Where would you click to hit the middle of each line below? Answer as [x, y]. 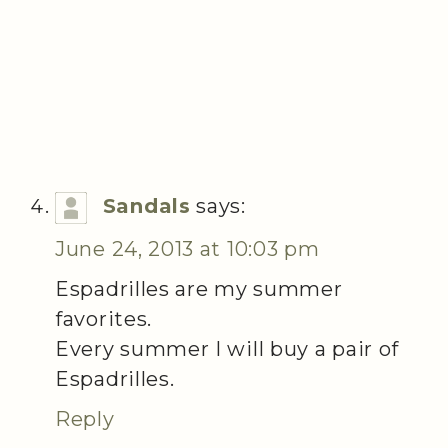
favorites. [103, 318]
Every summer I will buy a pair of [227, 348]
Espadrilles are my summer [199, 288]
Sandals [146, 206]
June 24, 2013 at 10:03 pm [187, 248]
